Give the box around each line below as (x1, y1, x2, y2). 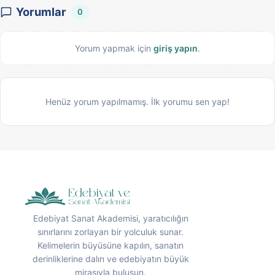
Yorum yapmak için (75, 43, 153, 53)
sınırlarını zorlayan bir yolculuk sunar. (37, 227, 184, 237)
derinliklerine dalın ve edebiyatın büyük (32, 254, 189, 264)
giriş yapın (153, 43, 198, 53)
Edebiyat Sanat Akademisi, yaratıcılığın (33, 213, 188, 223)
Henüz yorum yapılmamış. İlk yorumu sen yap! (45, 96, 230, 107)
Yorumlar (16, 5, 66, 18)
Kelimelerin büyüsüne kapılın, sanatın (37, 240, 184, 250)
